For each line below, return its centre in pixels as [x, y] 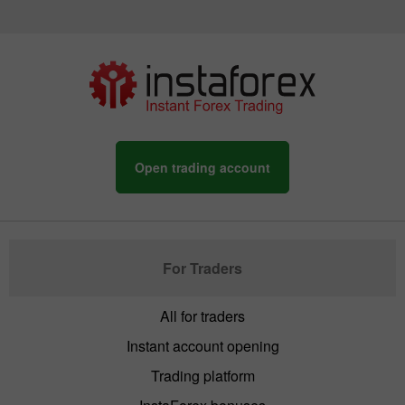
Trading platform [202, 376]
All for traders [202, 316]
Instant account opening [202, 346]
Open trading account [202, 167]
